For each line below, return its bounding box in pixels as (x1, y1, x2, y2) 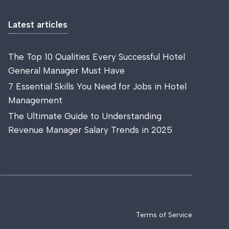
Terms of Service (136, 211, 192, 219)
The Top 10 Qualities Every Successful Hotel (8, 52, 185, 62)
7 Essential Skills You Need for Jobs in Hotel (8, 81, 187, 91)
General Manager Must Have (8, 65, 125, 76)
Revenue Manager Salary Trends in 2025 (8, 125, 172, 135)
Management (8, 95, 62, 105)
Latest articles (8, 19, 67, 30)
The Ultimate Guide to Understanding (8, 111, 162, 121)
